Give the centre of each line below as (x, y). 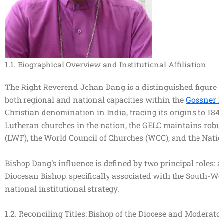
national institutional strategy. (62, 188)
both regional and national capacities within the (95, 99)
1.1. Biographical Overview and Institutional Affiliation (106, 64)
